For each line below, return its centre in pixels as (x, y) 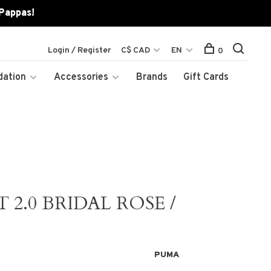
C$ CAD (136, 51)
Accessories (81, 77)
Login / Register (80, 51)
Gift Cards (206, 77)
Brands (152, 77)
